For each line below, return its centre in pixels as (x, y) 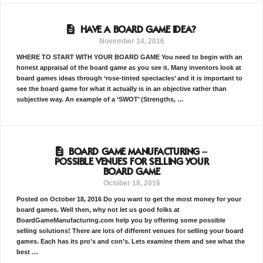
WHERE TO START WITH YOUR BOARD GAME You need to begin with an (129, 57)
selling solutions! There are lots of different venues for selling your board (130, 230)
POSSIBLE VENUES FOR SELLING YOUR (131, 162)
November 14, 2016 (131, 41)
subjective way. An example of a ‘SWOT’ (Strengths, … (100, 99)
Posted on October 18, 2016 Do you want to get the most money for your (129, 199)
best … (27, 252)
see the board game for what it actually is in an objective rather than (121, 88)
